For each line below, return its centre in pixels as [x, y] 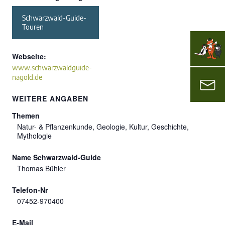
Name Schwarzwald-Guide [57, 157]
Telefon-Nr [30, 190]
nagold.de [27, 77]
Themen [26, 116]
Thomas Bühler [41, 168]
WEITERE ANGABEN [50, 99]
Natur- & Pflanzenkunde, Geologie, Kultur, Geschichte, [103, 127]
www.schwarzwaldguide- [52, 68]
